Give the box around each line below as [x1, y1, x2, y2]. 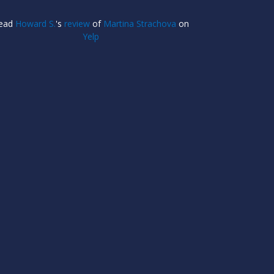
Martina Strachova [103, 18, 176, 30]
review [64, 18, 90, 30]
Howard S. [15, 18, 56, 30]
